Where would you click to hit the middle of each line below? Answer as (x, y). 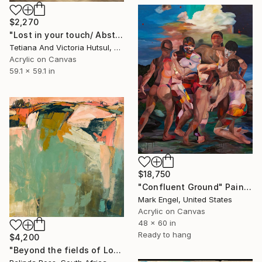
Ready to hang (165, 234)
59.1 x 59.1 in (32, 71)
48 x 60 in (157, 223)
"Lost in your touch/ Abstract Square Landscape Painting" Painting (119, 35)
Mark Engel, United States (185, 199)
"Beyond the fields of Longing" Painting (117, 250)
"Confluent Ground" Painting (247, 187)
